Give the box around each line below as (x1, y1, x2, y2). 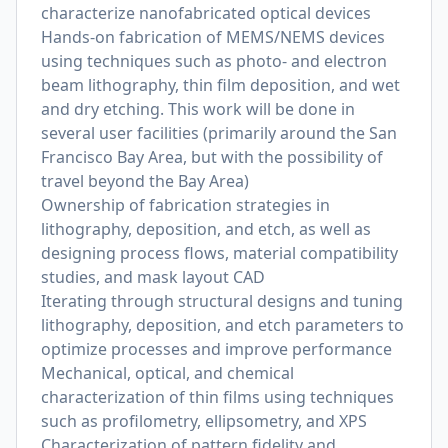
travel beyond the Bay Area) (41, 170, 249, 192)
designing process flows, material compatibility (41, 242, 398, 264)
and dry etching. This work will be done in (41, 98, 355, 120)
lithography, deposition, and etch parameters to (41, 314, 404, 336)
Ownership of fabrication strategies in (41, 194, 330, 216)
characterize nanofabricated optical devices (41, 2, 371, 24)
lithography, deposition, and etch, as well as (41, 218, 371, 240)
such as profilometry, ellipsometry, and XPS (41, 410, 367, 432)
